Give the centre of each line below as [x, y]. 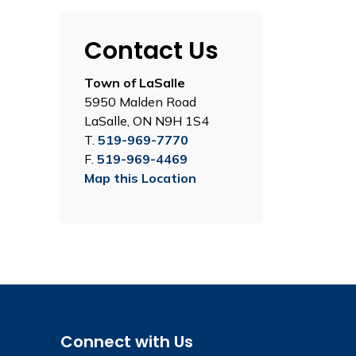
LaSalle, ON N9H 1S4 [147, 121]
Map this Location [140, 178]
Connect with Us [127, 342]
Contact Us [151, 51]
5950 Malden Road [140, 102]
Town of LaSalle [135, 83]
